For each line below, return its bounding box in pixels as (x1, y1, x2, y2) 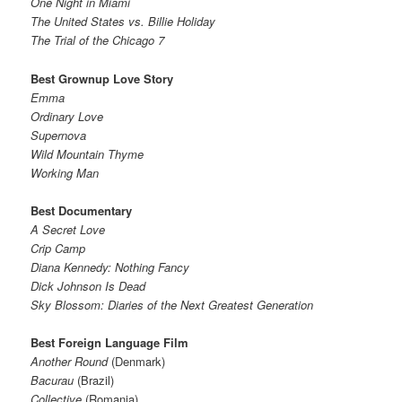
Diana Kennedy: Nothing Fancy (31, 258, 190, 275)
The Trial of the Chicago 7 (31, 31, 165, 49)
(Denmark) (111, 352, 166, 370)
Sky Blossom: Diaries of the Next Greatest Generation (31, 295, 314, 313)
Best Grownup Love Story (31, 69, 174, 87)
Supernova (31, 126, 87, 144)
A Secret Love (31, 220, 106, 238)
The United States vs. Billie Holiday (31, 13, 216, 31)
